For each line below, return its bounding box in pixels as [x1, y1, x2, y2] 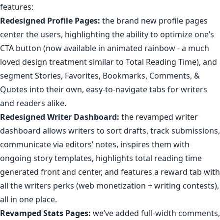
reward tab [161, 166, 202, 177]
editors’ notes [65, 138, 116, 150]
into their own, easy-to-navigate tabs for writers [27, 83, 207, 95]
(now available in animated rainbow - [41, 42, 182, 54]
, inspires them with [116, 138, 190, 150]
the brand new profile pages [100, 15, 208, 26]
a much [182, 42, 209, 54]
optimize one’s [160, 28, 214, 40]
